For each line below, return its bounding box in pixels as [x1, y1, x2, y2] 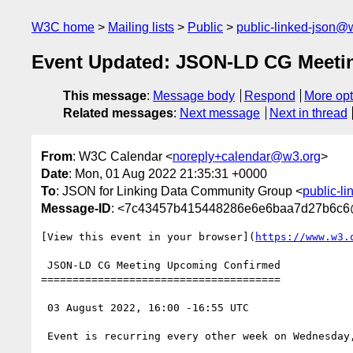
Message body [153, 89, 235, 103]
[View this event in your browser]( [41, 230, 255, 243]
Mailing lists [108, 20, 174, 34]
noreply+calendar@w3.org [173, 149, 321, 163]
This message [63, 89, 147, 103]
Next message [180, 106, 260, 121]
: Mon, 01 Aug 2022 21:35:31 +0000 [69, 166, 267, 180]
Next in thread [269, 106, 347, 121]
